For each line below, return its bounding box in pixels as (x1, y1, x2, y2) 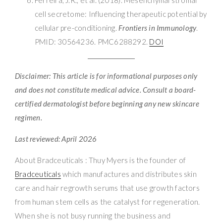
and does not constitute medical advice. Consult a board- (15, 85, 196, 94)
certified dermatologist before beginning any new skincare (15, 99, 199, 108)
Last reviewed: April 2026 (15, 134, 97, 143)
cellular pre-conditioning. (35, 23, 119, 32)
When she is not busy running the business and (15, 211, 171, 220)
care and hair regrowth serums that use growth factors (15, 183, 200, 192)
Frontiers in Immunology (118, 23, 197, 32)
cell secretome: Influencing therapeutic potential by (35, 9, 207, 18)
